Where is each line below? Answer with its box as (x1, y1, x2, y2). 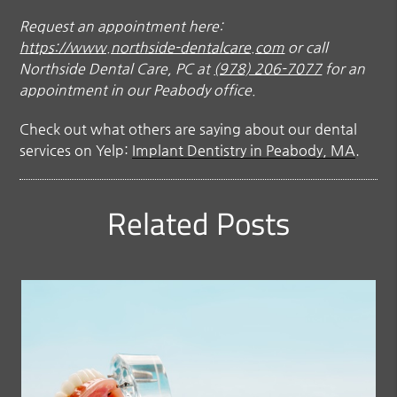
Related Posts (107, 198, 290, 247)
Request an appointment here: (19, 17, 224, 35)
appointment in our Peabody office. (19, 81, 257, 98)
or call (284, 38, 329, 56)
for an (322, 59, 366, 77)
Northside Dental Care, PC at (19, 59, 214, 77)
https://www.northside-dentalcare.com (19, 38, 285, 56)
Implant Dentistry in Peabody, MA (132, 141, 356, 159)
